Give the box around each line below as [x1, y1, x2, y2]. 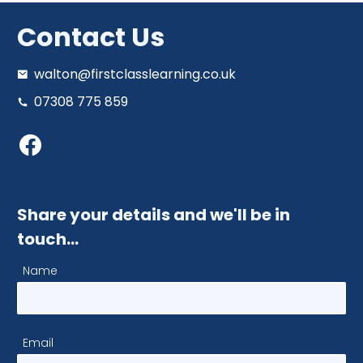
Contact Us [17, 18, 164, 55]
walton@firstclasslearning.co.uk [34, 64, 236, 83]
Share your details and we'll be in [17, 203, 290, 226]
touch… [17, 227, 79, 250]
